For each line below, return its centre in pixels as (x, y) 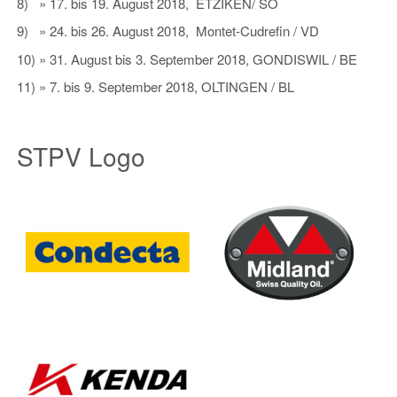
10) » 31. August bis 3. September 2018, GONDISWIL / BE (187, 58)
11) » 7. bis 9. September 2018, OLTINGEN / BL (156, 87)
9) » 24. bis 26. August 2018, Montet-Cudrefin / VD (168, 31)
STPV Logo (81, 156)
